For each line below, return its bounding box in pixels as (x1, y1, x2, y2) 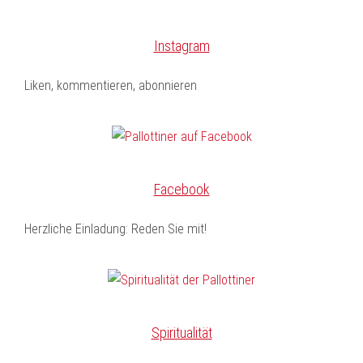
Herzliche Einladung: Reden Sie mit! (24, 220, 207, 237)
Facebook (153, 180, 210, 198)
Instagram (153, 36, 210, 54)
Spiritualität (151, 323, 212, 341)
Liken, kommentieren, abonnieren (24, 77, 197, 93)
